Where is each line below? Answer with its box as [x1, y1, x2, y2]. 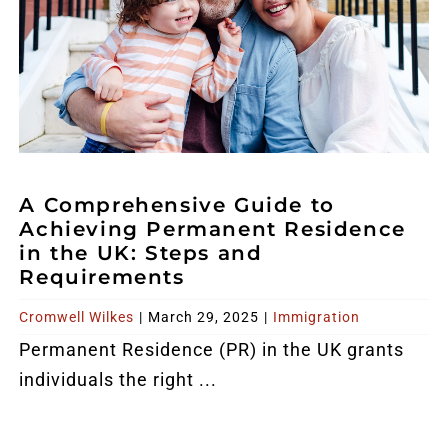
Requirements [19, 264, 185, 289]
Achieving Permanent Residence [19, 216, 406, 241]
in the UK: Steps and [19, 240, 263, 265]
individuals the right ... [19, 368, 218, 390]
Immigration [273, 308, 361, 325]
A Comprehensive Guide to [19, 192, 335, 217]
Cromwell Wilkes [19, 308, 135, 325]
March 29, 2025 [148, 308, 260, 325]
